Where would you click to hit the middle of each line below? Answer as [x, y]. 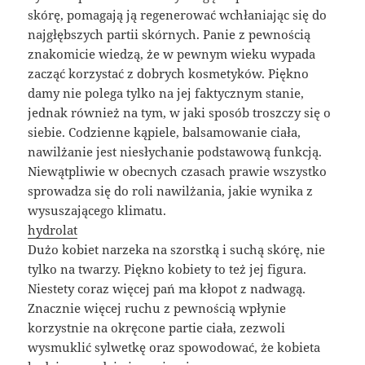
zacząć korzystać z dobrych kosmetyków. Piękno [169, 74]
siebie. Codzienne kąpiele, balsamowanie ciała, [165, 132]
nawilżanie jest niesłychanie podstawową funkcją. [175, 152]
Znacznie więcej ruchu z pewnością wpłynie [157, 308]
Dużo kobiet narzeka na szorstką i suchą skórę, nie [177, 250]
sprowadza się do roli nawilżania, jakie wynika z [171, 191]
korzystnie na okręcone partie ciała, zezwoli [157, 328]
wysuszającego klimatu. [97, 211]
